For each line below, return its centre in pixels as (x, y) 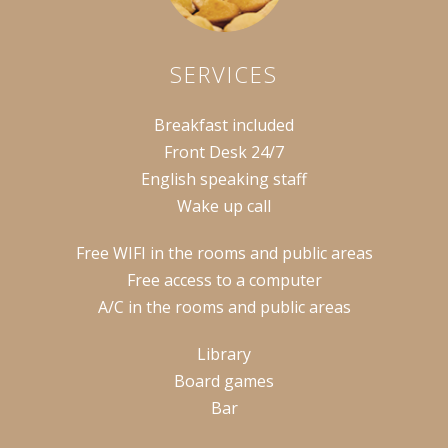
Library (224, 353)
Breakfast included (224, 124)
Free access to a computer (224, 279)
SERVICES (224, 73)
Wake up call (224, 205)
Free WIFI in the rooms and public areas (224, 252)
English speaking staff (224, 178)
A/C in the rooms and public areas (224, 306)
